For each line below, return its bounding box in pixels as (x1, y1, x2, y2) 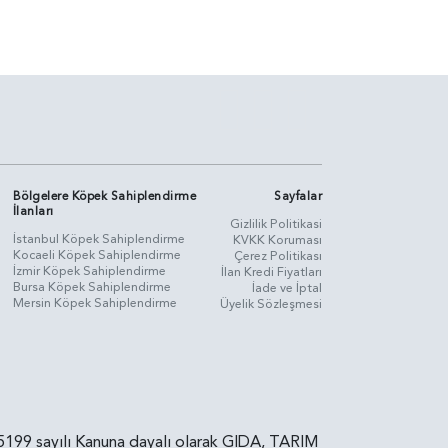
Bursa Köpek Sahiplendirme (12, 277, 171, 296)
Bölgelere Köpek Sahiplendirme (12, 187, 197, 204)
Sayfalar (274, 187, 322, 204)
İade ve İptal (252, 278, 322, 297)
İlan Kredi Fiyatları (221, 262, 322, 281)
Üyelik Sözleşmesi (220, 294, 322, 313)
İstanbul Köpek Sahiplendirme (12, 229, 185, 248)
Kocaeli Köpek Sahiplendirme (12, 245, 181, 264)
